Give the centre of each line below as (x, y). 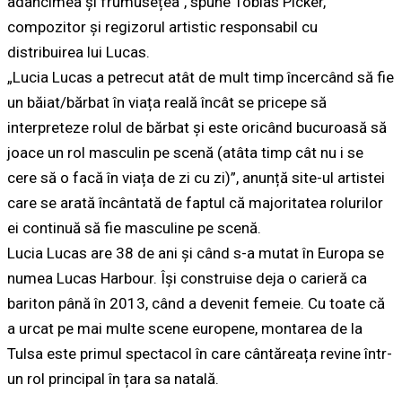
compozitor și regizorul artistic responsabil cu (162, 27)
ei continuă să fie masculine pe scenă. (134, 228)
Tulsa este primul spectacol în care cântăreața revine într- (200, 354)
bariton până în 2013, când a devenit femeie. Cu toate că (196, 304)
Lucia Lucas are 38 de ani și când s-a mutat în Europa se (196, 253)
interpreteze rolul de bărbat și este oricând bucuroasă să (197, 128)
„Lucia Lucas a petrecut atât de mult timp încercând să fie (201, 78)
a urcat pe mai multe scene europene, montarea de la (185, 329)
